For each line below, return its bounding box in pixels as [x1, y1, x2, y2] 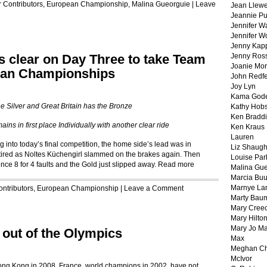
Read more [158, 160, 194, 169]
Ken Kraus [231, 123, 265, 131]
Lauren [231, 133, 254, 141]
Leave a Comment [124, 184, 184, 193]
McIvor [231, 254, 252, 263]
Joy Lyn [231, 82, 256, 91]
